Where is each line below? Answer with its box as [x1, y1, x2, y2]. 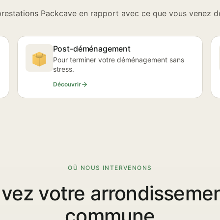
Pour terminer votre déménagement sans [53, 55, 184, 64]
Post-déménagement [53, 44, 131, 54]
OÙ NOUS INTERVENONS [68, 164, 152, 171]
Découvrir [53, 81, 81, 88]
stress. [53, 65, 74, 73]
